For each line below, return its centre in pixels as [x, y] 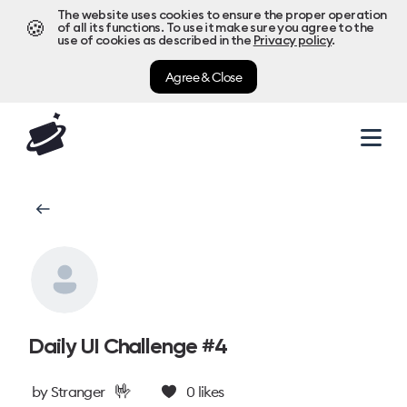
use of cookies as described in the [154, 41]
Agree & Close [203, 77]
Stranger [78, 392]
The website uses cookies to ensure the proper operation [222, 15]
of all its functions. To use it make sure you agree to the [216, 28]
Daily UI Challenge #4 [128, 346]
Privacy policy [293, 41]
